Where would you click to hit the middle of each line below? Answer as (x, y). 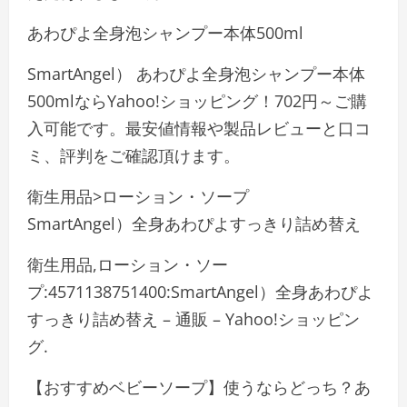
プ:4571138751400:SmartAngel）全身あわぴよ (200, 292)
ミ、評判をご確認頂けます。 (134, 155)
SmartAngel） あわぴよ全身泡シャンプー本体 (196, 74)
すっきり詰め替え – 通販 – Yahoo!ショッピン (194, 319)
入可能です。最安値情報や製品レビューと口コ (199, 128)
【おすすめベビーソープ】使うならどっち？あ (199, 387)
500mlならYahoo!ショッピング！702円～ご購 (197, 101)
